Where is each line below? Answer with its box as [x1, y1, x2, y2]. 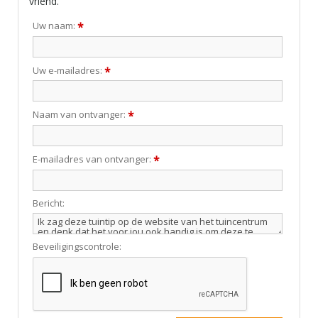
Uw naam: [33, 19, 78, 33]
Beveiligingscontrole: [33, 240, 122, 253]
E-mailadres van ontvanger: [33, 153, 154, 166]
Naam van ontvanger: [33, 108, 128, 121]
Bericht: [33, 196, 65, 209]
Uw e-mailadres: [33, 63, 105, 77]
